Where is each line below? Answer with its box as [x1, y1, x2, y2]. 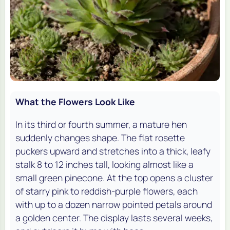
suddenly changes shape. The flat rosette [15, 131, 185, 144]
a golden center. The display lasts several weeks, [15, 212, 213, 224]
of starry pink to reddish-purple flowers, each [15, 185, 198, 198]
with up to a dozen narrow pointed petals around [15, 198, 212, 211]
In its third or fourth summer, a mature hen [15, 118, 187, 131]
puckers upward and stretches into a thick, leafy [15, 145, 210, 158]
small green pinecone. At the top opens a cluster [15, 171, 213, 184]
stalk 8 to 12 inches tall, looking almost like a [15, 158, 194, 171]
